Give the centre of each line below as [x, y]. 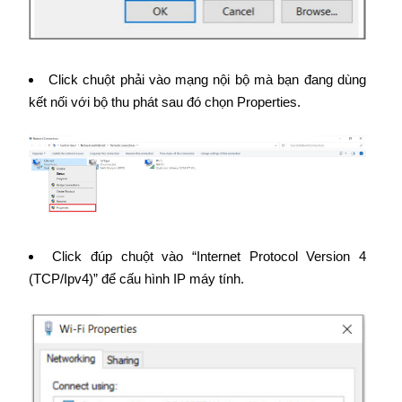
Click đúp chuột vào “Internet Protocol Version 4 [209, 257]
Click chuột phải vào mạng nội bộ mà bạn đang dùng [207, 79]
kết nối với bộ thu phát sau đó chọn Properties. [164, 101]
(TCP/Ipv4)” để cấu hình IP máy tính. [136, 279]
